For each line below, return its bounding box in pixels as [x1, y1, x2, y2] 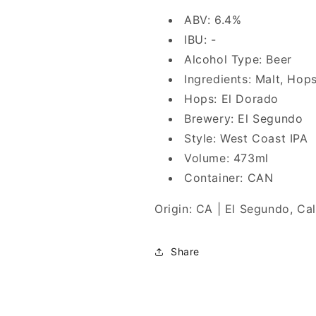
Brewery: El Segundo [184, 111, 303, 126]
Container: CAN [184, 170, 274, 185]
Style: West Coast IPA [184, 130, 308, 145]
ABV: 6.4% [184, 12, 242, 27]
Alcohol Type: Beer [184, 51, 292, 66]
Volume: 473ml [184, 150, 269, 165]
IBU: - [184, 32, 217, 47]
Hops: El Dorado [184, 91, 279, 106]
